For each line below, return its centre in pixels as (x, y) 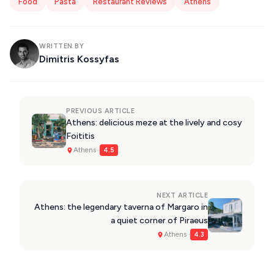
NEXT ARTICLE (182, 196)
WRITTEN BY (61, 46)
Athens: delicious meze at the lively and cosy (154, 123)
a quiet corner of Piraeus (159, 221)
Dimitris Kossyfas (79, 59)
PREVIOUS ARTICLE (100, 111)
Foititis (80, 136)
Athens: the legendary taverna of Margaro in (121, 207)
